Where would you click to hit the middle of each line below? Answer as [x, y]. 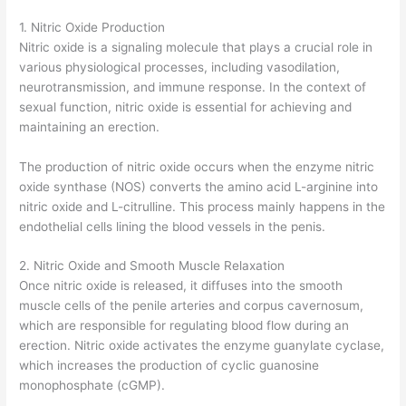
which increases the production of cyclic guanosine [169, 366]
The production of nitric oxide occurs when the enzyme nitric [197, 166]
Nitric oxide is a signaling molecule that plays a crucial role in [196, 47]
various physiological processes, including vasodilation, [180, 67]
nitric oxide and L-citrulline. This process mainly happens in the [203, 206]
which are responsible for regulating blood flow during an [184, 326]
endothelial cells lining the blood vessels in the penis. [173, 226]
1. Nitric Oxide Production [92, 27]
